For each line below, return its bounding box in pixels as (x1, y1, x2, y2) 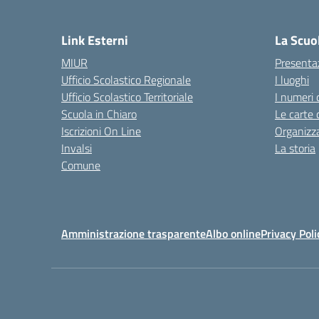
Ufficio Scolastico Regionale (61, 71, 191, 88)
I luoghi (275, 71, 309, 88)
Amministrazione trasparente (61, 225, 206, 242)
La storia (275, 140, 315, 157)
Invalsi (61, 140, 92, 157)
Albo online (206, 225, 261, 242)
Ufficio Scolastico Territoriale (61, 88, 193, 105)
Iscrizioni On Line (61, 122, 141, 140)
